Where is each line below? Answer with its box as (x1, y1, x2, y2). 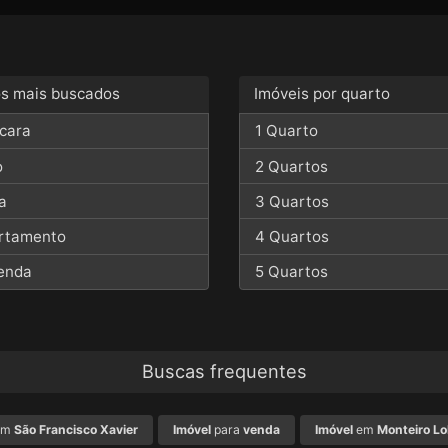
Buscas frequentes (141, 360, 307, 383)
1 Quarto (255, 121, 319, 141)
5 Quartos (255, 262, 329, 282)
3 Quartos (255, 191, 330, 211)
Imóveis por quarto (254, 84, 391, 104)
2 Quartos (255, 156, 329, 176)
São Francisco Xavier (13, 422, 138, 438)
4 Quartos (255, 227, 330, 247)
